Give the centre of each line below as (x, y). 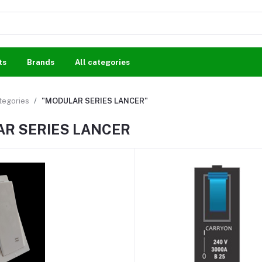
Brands (41, 62)
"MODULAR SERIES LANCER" (95, 101)
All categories (102, 62)
